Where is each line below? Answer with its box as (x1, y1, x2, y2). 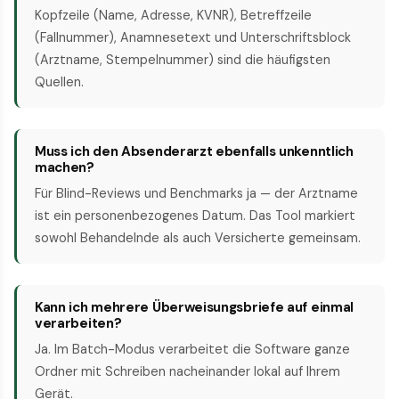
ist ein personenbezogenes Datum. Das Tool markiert (35, 208, 355, 224)
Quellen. (35, 74, 84, 91)
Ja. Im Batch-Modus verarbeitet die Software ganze (35, 341, 350, 358)
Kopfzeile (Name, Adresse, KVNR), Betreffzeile (35, 7, 312, 24)
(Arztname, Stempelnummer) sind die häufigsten (35, 52, 330, 69)
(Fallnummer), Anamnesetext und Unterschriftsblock (35, 29, 351, 46)
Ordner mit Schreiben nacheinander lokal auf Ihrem (35, 363, 340, 380)
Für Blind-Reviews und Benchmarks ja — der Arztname (35, 185, 358, 202)
